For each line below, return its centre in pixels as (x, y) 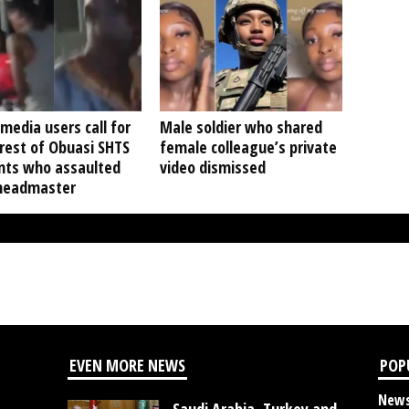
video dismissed (212, 167)
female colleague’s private (248, 147)
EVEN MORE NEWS (127, 365)
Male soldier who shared (241, 127)
